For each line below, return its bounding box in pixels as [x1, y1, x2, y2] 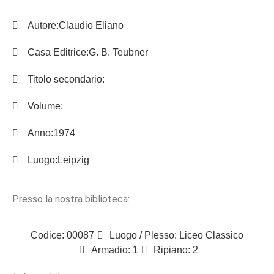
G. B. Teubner [89, 47, 148, 58]
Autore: [28, 20, 59, 31]
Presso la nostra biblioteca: [12, 193, 130, 206]
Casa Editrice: [28, 47, 89, 58]
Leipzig [57, 155, 89, 166]
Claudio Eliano [59, 20, 124, 31]
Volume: [28, 101, 63, 112]
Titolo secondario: [28, 74, 105, 85]
